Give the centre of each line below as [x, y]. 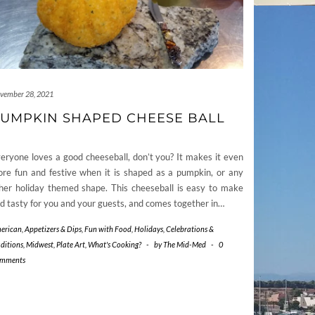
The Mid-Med [185, 245]
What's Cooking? [115, 245]
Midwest [40, 245]
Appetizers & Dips [53, 229]
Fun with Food [108, 229]
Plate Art [71, 245]
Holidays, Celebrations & [174, 229]
